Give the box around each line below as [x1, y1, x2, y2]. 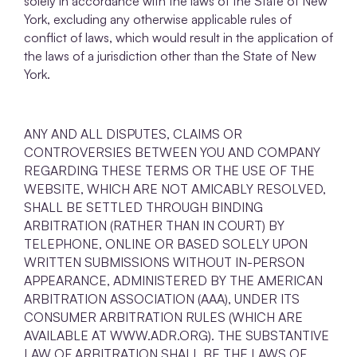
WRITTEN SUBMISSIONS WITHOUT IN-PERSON [24, 253, 304, 270]
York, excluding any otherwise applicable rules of [24, 10, 292, 27]
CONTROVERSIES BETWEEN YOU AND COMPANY [24, 143, 320, 160]
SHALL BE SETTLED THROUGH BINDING [24, 198, 263, 215]
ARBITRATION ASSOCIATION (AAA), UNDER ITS [24, 290, 300, 307]
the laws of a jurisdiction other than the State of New [24, 47, 316, 64]
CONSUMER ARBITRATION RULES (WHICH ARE [24, 308, 303, 325]
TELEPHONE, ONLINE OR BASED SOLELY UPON [24, 235, 308, 252]
